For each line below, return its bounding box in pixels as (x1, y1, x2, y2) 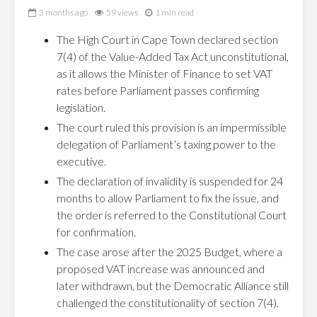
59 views (106, 7, 138, 18)
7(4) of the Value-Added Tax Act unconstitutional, (57, 50, 289, 63)
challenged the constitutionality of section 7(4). (57, 296, 279, 309)
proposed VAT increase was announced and (57, 262, 265, 275)
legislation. (57, 100, 105, 114)
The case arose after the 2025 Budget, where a (57, 245, 282, 258)
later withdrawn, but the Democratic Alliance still (57, 279, 289, 292)
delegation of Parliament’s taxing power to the (57, 137, 276, 151)
